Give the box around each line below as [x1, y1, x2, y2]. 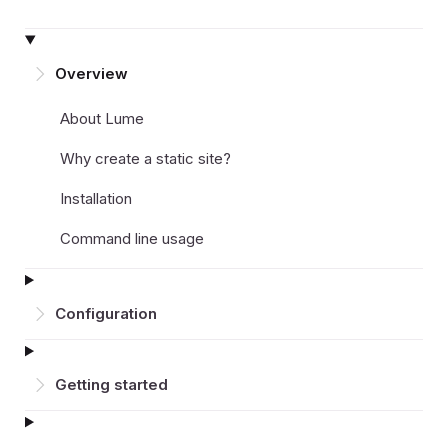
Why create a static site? [60, 148, 231, 168]
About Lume [60, 108, 144, 128]
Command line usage [60, 228, 204, 248]
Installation [60, 188, 132, 208]
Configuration [55, 304, 157, 324]
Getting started [55, 375, 168, 395]
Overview [55, 64, 128, 84]
